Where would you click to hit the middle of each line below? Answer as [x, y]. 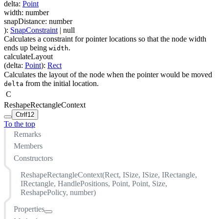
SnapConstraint [34, 30]
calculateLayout [28, 57]
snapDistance [24, 21]
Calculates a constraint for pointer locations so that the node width [105, 39]
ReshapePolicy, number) [58, 192]
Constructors [33, 158]
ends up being [26, 48]
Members [28, 146]
